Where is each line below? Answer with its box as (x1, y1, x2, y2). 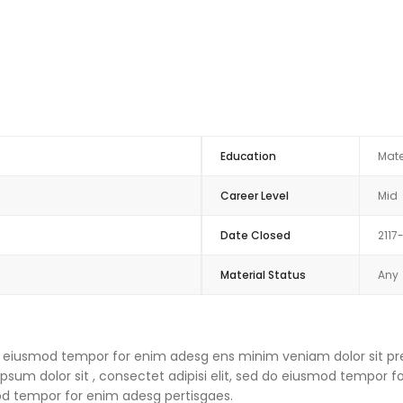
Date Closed (220, 228, 291, 243)
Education (220, 148, 276, 164)
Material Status (220, 267, 306, 282)
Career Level (220, 188, 289, 203)
